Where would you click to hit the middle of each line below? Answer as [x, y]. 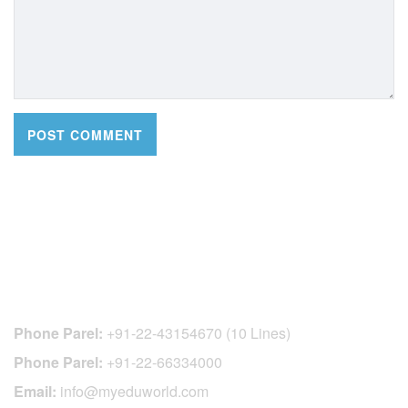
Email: [37, 391]
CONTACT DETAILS [115, 289]
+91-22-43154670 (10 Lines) [199, 333]
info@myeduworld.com [134, 391]
